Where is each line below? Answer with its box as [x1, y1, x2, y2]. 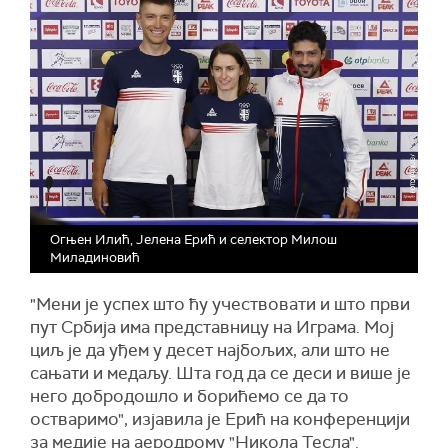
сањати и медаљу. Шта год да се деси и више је [30, 362, 411, 385]
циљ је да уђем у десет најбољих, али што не [30, 339, 390, 362]
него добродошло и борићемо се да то [30, 385, 349, 408]
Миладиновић [50, 249, 140, 267]
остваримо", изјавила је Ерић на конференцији [30, 408, 410, 431]
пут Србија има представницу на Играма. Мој [30, 316, 394, 339]
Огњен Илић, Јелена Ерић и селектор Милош [50, 231, 337, 249]
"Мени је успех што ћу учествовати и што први [30, 293, 410, 316]
